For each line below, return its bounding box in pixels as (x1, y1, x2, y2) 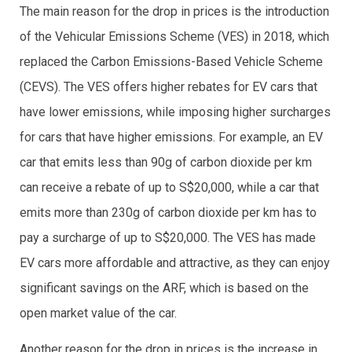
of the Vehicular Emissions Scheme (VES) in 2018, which (20, 29, 329, 44)
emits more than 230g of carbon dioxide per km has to (20, 205, 317, 220)
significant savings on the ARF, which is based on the (20, 280, 309, 295)
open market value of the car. (20, 306, 180, 321)
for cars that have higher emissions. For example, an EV (20, 130, 323, 145)
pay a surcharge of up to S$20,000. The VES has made (20, 230, 316, 245)
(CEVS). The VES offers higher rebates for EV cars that (20, 79, 317, 94)
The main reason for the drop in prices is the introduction (20, 4, 329, 19)
